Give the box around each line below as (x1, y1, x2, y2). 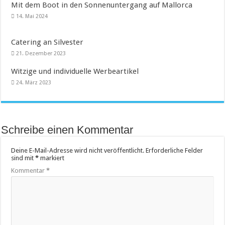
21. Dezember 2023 (16, 50, 66, 57)
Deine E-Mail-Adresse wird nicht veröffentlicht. (11, 147, 145, 154)
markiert (39, 154, 65, 162)
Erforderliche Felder (146, 147, 203, 154)
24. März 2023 (16, 79, 52, 86)
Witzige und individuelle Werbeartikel (11, 67, 139, 76)
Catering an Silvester (11, 38, 84, 47)
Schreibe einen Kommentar (1, 124, 134, 136)
